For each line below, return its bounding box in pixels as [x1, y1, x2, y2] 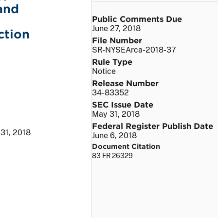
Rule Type [92, 56, 132, 66]
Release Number [92, 77, 159, 88]
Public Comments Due [92, 13, 182, 23]
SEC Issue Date [92, 99, 153, 109]
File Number [92, 35, 142, 45]
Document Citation [92, 142, 160, 150]
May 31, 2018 [92, 109, 140, 119]
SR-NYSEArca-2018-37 [92, 45, 176, 54]
